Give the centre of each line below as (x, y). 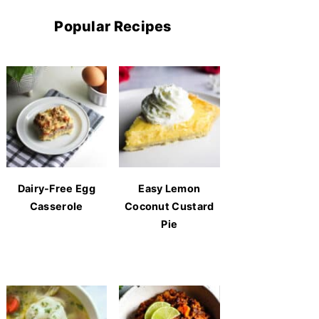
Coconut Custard (169, 206)
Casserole (56, 206)
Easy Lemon (169, 188)
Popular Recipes (113, 26)
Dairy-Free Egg (56, 188)
